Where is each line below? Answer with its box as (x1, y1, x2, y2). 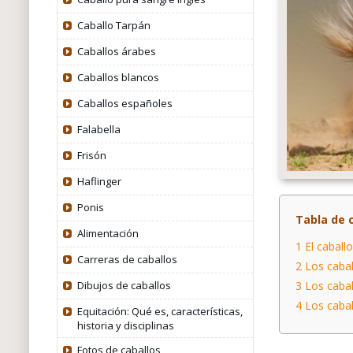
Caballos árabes (76, 44, 156, 58)
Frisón (76, 148, 106, 162)
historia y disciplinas (76, 318, 174, 333)
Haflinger (76, 174, 121, 188)
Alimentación (76, 226, 139, 240)
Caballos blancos (76, 70, 159, 84)
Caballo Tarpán (76, 18, 150, 32)
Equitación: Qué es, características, (76, 304, 243, 318)
